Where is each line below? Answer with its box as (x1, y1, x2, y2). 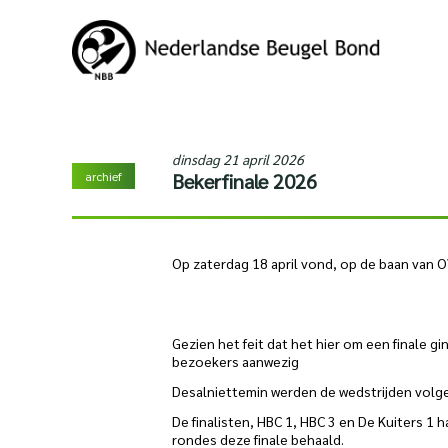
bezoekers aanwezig (172, 352, 299, 370)
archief (85, 168, 122, 184)
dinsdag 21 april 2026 (172, 150, 304, 168)
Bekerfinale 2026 (172, 168, 317, 194)
